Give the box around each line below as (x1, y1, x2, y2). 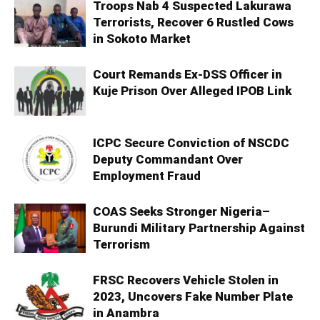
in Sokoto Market (93, 31, 191, 46)
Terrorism (93, 237, 150, 252)
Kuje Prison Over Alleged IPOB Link (93, 84, 291, 99)
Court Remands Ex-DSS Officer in (93, 67, 282, 82)
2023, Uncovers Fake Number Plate (93, 289, 293, 304)
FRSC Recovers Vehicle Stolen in (93, 273, 279, 288)
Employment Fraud (93, 169, 201, 184)
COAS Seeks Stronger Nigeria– (93, 204, 270, 219)
